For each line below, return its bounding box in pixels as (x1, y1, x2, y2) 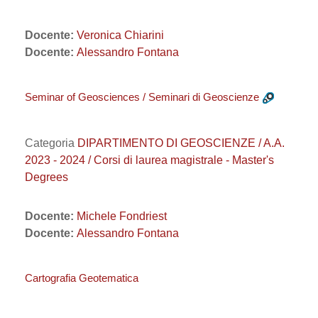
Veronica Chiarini (77, 29, 164, 41)
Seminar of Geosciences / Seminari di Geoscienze (25, 91, 259, 103)
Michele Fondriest (77, 210, 167, 222)
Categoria (25, 137, 77, 149)
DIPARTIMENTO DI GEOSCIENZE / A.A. (77, 137, 285, 149)
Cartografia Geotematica (25, 272, 138, 284)
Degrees (25, 171, 68, 183)
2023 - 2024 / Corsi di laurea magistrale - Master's (25, 154, 274, 166)
